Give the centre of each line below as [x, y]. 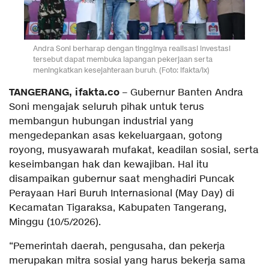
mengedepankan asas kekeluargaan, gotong [116, 136]
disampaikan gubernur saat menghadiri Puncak [122, 180]
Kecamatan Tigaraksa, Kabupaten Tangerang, [118, 208]
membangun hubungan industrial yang [101, 122]
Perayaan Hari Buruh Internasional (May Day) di [122, 194]
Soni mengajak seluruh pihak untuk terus [107, 107]
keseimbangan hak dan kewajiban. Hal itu [109, 165]
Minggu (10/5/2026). [55, 223]
